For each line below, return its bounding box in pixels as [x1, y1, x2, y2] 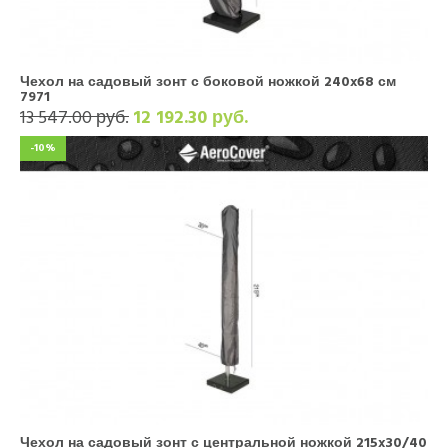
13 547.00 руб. [20, 103, 129, 132]
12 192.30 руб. [133, 103, 248, 132]
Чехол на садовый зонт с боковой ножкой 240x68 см [20, 70, 396, 93]
